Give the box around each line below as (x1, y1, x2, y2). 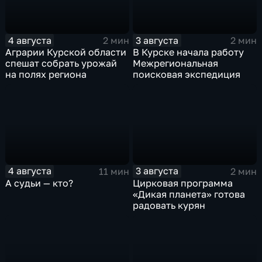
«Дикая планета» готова (133, 188, 246, 200)
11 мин (98, 165, 129, 177)
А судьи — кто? (5, 177, 74, 189)
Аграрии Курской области (5, 46, 127, 58)
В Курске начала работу (133, 46, 244, 58)
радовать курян (133, 199, 206, 211)
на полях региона (5, 68, 87, 81)
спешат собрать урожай (5, 57, 118, 70)
